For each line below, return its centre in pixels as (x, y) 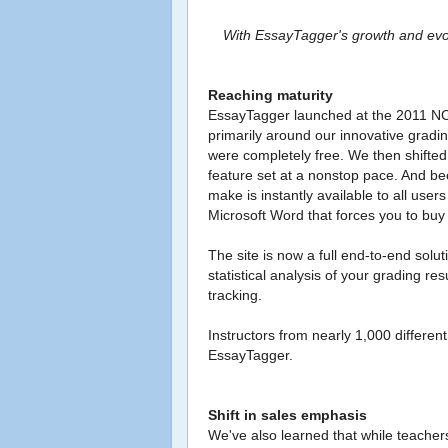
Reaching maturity (270, 95)
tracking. (235, 295)
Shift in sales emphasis (287, 415)
